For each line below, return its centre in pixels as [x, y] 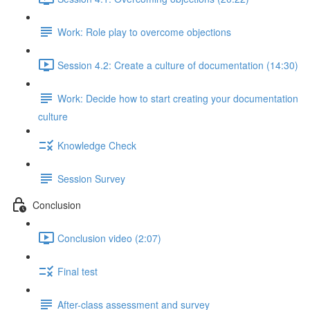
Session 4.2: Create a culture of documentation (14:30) [178, 65]
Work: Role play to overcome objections [144, 31]
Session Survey [91, 178]
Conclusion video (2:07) [109, 238]
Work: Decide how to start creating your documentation [178, 98]
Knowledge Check [97, 145]
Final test [77, 271]
